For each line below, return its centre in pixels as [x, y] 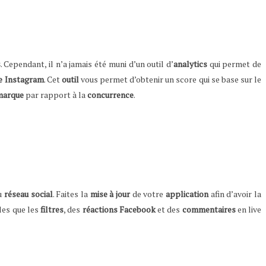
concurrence [110, 94]
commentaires [209, 209]
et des [169, 209]
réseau [17, 194]
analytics [190, 64]
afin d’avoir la [235, 194]
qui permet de [234, 64]
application [187, 194]
